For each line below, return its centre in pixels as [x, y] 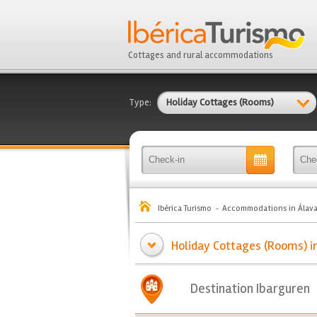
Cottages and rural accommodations [201, 55]
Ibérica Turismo [185, 208]
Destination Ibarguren [250, 289]
